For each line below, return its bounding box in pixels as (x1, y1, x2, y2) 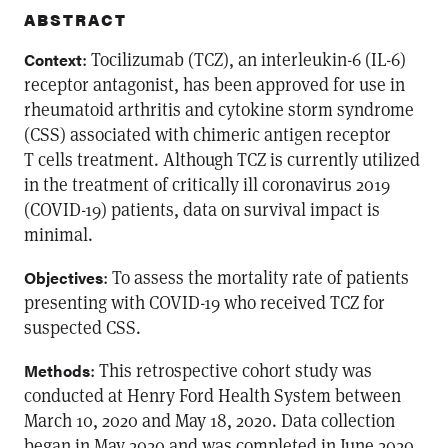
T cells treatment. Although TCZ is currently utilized (24, 147, 420, 171)
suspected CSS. (24, 315, 141, 339)
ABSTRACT (24, 8, 127, 31)
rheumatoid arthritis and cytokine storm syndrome (24, 97, 414, 121)
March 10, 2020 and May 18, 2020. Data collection (24, 408, 395, 432)
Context (24, 48, 82, 71)
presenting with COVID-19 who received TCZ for (24, 290, 385, 314)
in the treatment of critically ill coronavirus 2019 (24, 172, 390, 196)
